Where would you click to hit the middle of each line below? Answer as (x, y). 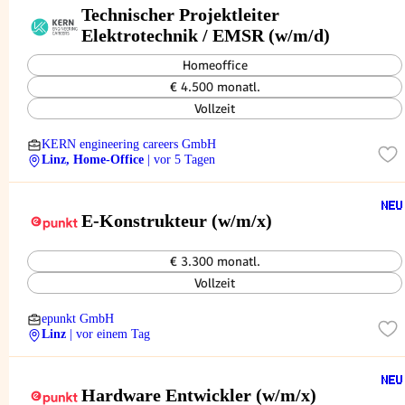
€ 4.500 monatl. (215, 87)
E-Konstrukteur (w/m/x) (177, 221)
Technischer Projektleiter (180, 14)
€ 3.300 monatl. (215, 261)
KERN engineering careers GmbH (129, 144)
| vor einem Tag (110, 334)
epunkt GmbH (78, 319)
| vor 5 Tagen (181, 160)
